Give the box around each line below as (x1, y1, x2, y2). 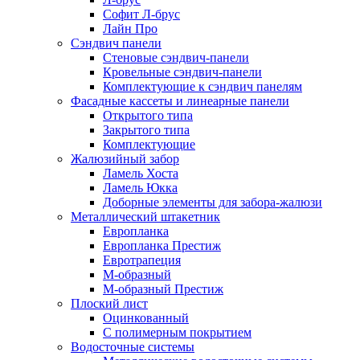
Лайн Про (103, 22, 157, 35)
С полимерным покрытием (103, 325, 252, 339)
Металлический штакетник (71, 210, 220, 223)
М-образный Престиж (103, 282, 223, 296)
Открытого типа (103, 108, 193, 122)
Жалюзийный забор (71, 152, 179, 166)
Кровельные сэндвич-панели (103, 65, 262, 79)
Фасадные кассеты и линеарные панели (71, 94, 289, 108)
